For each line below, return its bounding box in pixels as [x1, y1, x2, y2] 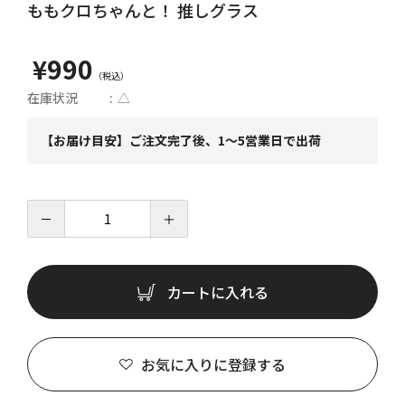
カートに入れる [166, 281, 268, 303]
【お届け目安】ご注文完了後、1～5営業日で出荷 [41, 131, 321, 149]
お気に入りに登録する [141, 353, 286, 375]
